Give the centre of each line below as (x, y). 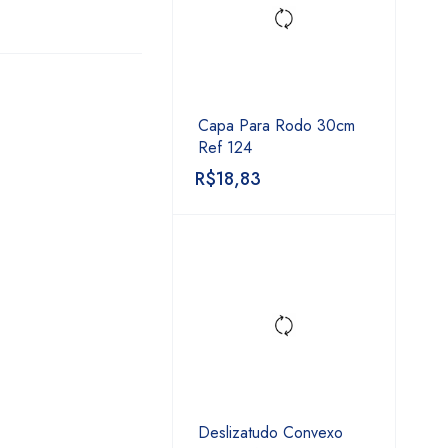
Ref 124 (225, 147)
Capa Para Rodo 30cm (276, 125)
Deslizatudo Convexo (270, 432)
